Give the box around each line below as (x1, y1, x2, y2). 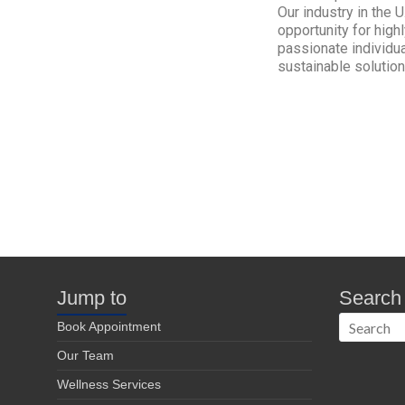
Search (339, 287, 401, 309)
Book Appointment (57, 319, 161, 334)
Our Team (57, 348, 114, 363)
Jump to (57, 287, 127, 309)
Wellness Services (57, 377, 161, 391)
